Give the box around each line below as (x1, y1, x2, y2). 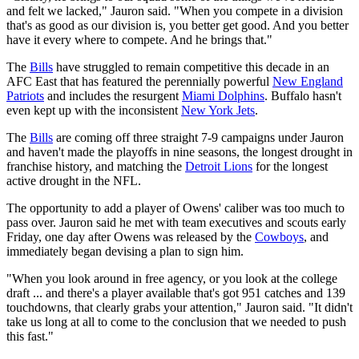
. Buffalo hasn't (264, 88, 341, 103)
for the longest (252, 159, 328, 173)
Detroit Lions (185, 159, 252, 173)
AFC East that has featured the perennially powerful (6, 74, 272, 88)
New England (272, 74, 343, 88)
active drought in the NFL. (6, 173, 141, 188)
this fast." (6, 329, 54, 343)
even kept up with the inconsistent (6, 103, 181, 117)
